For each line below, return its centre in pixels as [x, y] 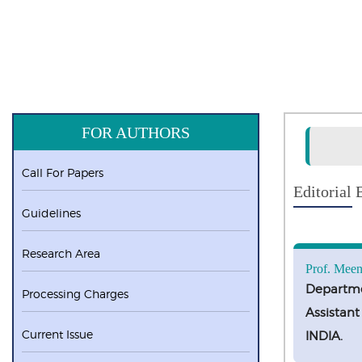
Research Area [61, 253]
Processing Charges [75, 294]
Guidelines [51, 213]
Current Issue [57, 334]
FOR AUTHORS [136, 133]
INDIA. [324, 336]
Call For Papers [63, 173]
